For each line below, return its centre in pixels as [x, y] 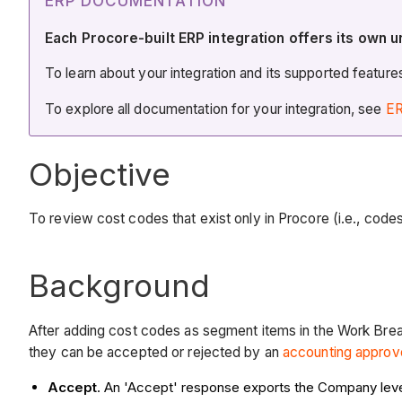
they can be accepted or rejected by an [156, 352]
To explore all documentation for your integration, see [215, 109]
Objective [100, 174]
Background [119, 286]
